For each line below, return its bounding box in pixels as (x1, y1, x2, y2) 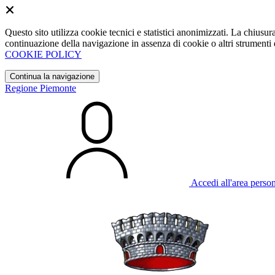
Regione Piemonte (5, 83, 76, 93)
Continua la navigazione (10, 72, 95, 81)
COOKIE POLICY (5, 49, 82, 60)
